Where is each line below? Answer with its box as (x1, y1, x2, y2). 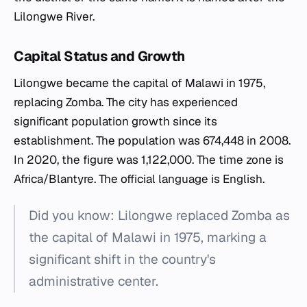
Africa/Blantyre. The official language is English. (14, 171, 265, 187)
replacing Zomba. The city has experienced (14, 95, 238, 110)
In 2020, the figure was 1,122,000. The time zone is (14, 152, 284, 168)
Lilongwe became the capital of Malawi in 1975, (14, 75, 265, 91)
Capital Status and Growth (14, 47, 185, 66)
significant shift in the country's (29, 251, 216, 269)
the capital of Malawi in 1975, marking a (29, 229, 267, 247)
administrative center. (29, 273, 158, 291)
